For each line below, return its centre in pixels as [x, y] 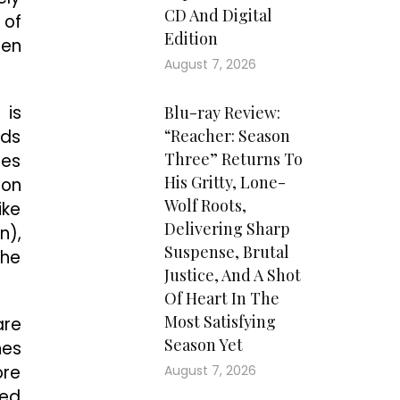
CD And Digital [218, 15]
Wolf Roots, [205, 205]
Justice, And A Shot [232, 275]
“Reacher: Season [227, 136]
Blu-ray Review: [222, 112]
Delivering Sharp [227, 229]
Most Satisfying [220, 321]
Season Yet [203, 345]
